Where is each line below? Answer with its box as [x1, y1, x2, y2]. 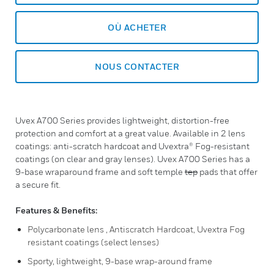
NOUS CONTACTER [95, 61, 179, 72]
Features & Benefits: [15, 205, 97, 215]
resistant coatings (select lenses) [28, 237, 159, 247]
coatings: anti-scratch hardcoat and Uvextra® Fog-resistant [15, 141, 250, 151]
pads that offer [198, 166, 257, 177]
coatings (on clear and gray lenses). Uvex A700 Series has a [15, 154, 250, 164]
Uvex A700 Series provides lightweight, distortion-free [15, 115, 229, 125]
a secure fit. [15, 179, 61, 190]
